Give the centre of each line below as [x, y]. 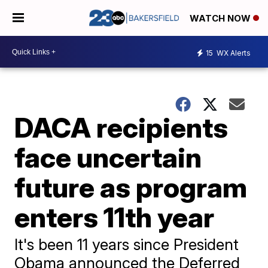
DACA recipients [121, 127]
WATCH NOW [221, 19]
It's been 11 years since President [127, 244]
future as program [131, 187]
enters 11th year [115, 217]
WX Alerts [233, 53]
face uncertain [108, 157]
